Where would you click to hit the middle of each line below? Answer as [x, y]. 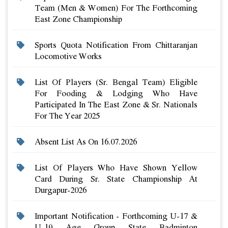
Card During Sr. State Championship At [116, 179]
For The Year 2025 [67, 116]
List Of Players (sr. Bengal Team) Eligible [116, 82]
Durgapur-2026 [60, 190]
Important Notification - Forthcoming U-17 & [116, 216]
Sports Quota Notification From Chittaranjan [116, 45]
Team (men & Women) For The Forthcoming [116, 8]
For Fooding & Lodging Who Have [116, 93]
